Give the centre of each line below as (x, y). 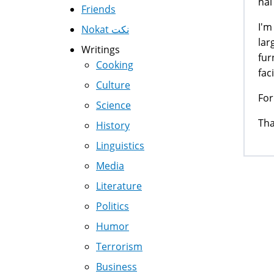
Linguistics (120, 146)
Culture (113, 85)
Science (113, 105)
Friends (98, 9)
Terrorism (119, 246)
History (113, 125)
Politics (113, 206)
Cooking (115, 65)
